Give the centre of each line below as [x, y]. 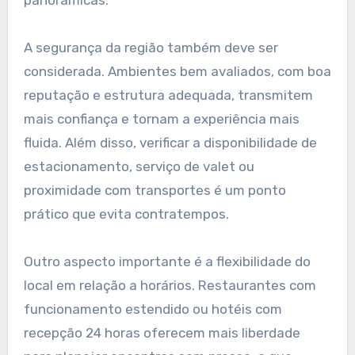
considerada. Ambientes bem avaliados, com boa [177, 72]
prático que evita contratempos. [126, 214]
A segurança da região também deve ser [151, 48]
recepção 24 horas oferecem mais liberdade [162, 333]
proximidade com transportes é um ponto [155, 191]
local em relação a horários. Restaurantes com [170, 286]
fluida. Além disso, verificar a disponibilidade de [170, 143]
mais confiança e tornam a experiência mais [161, 119]
